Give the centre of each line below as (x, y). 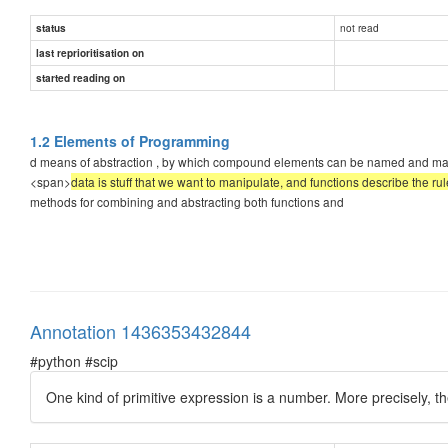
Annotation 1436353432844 (140, 330)
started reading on (80, 77)
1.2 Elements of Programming (130, 140)
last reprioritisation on (90, 52)
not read (359, 27)
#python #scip (74, 360)
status (51, 27)
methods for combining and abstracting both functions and (187, 201)
